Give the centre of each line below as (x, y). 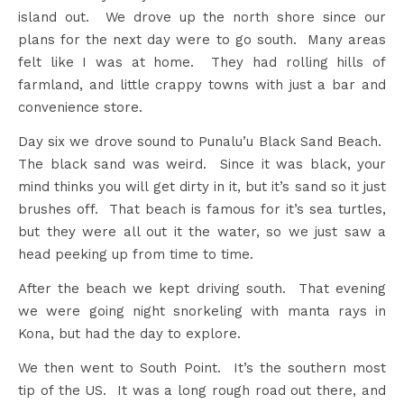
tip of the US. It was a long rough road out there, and (202, 390)
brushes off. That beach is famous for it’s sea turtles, (202, 209)
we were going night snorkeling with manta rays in (202, 311)
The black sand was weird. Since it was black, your (202, 164)
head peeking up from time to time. (136, 254)
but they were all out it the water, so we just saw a (202, 232)
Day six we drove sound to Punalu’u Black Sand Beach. (202, 142)
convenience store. (80, 107)
